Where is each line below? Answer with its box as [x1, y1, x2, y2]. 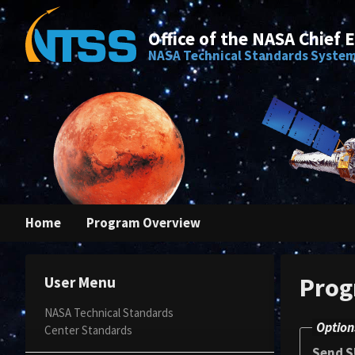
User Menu [44, 273, 116, 292]
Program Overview [86, 214, 200, 231]
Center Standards [44, 323, 132, 338]
